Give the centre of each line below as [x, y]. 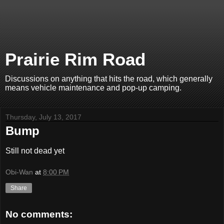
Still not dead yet [35, 150]
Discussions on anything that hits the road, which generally [109, 79]
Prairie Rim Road [75, 59]
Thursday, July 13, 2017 [43, 117]
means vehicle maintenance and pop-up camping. [93, 88]
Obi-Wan [19, 172]
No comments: [39, 214]
